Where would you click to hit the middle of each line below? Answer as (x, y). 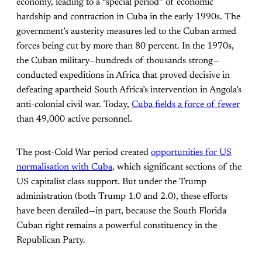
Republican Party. (51, 240)
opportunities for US (191, 152)
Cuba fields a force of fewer (186, 104)
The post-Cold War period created (84, 152)
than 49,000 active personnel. (74, 119)
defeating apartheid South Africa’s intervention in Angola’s (129, 90)
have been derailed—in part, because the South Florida (121, 211)
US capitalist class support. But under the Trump (111, 182)
